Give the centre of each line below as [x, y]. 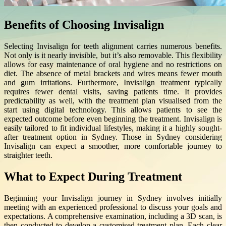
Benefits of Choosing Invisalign [84, 25]
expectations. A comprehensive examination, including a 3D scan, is [113, 216]
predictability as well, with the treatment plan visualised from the [113, 101]
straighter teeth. [28, 155]
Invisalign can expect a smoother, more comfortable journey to [113, 146]
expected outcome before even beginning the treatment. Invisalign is [113, 119]
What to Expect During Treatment [93, 177]
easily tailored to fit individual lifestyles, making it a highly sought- [113, 128]
